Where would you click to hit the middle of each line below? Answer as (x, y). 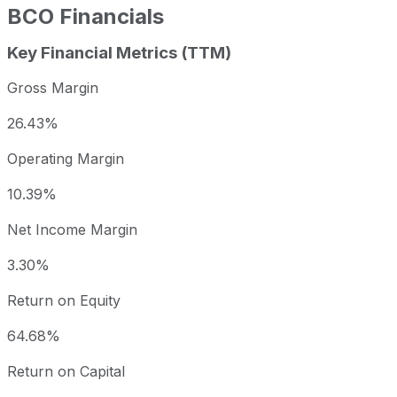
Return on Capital (66, 372)
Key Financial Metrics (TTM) (119, 52)
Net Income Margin (72, 230)
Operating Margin (66, 159)
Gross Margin (53, 88)
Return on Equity (64, 301)
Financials (112, 16)
